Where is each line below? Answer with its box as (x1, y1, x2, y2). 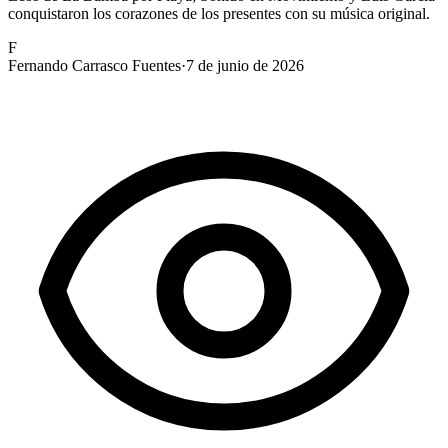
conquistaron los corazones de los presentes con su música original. (8, 4, 430, 22)
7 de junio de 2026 (186, 56, 304, 74)
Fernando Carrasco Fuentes (8, 56, 181, 74)
